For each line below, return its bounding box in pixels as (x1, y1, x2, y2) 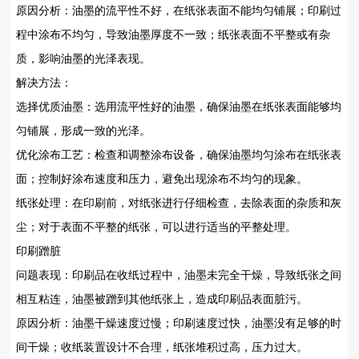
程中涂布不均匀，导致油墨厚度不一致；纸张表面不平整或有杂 (16, 27, 330, 41)
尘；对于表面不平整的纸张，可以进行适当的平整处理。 (16, 220, 296, 233)
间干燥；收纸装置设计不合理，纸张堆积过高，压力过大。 (16, 340, 308, 353)
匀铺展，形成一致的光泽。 (16, 123, 151, 137)
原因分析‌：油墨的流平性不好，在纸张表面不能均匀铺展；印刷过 (16, 3, 341, 17)
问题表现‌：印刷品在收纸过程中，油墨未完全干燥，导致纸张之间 (16, 268, 341, 281)
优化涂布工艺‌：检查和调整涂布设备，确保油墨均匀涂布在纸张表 (16, 147, 341, 161)
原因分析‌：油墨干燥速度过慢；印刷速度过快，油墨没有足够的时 (16, 316, 341, 329)
